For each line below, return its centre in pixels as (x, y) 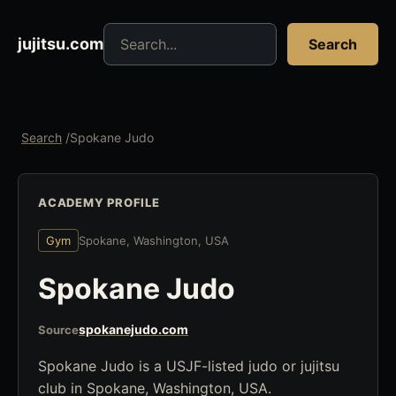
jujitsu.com (61, 44)
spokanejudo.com (133, 329)
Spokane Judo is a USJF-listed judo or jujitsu (189, 366)
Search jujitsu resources (182, 33)
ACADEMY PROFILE (99, 202)
